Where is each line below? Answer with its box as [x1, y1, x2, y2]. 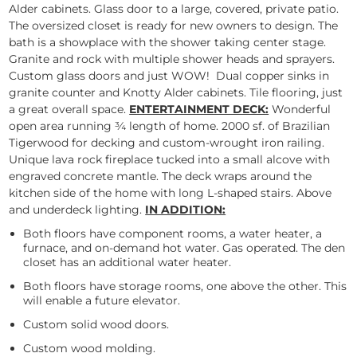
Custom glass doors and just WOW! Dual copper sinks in [9, 68, 330, 83]
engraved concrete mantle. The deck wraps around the [9, 168, 312, 183]
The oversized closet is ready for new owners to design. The [9, 18, 339, 33]
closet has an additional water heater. [23, 254, 232, 269]
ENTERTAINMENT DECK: [129, 101, 269, 116]
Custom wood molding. [23, 340, 156, 355]
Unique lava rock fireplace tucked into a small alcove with [9, 151, 331, 167]
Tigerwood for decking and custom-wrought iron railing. [9, 135, 325, 150]
